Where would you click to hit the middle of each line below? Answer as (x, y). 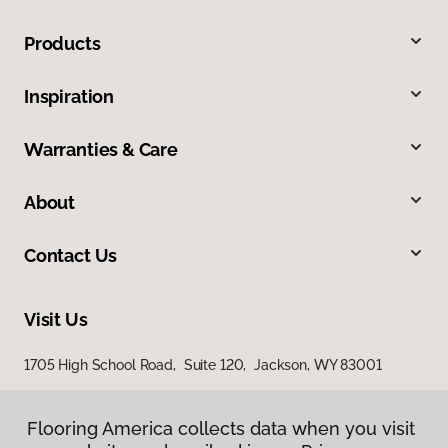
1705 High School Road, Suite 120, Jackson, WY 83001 (203, 364)
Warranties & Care (101, 149)
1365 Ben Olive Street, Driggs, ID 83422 (151, 400)
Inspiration (69, 96)
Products (62, 43)
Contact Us (71, 255)
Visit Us (56, 319)
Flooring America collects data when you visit (221, 428)
